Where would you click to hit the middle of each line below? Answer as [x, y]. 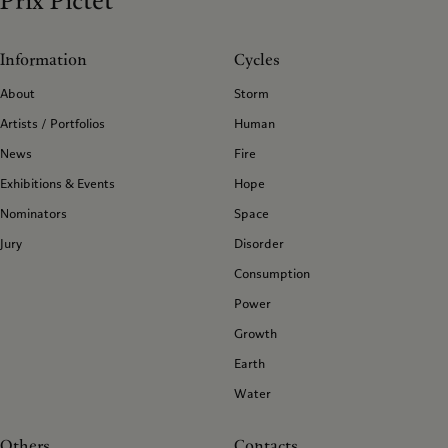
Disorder [259, 243]
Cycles [257, 59]
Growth [255, 333]
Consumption [272, 273]
